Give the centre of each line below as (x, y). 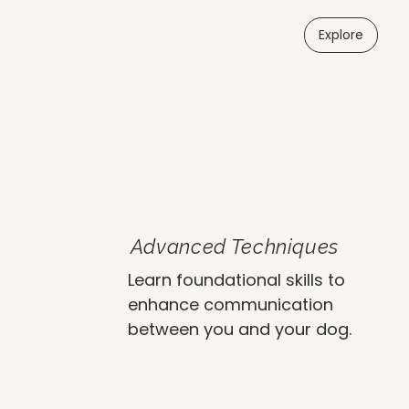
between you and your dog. (240, 329)
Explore (341, 35)
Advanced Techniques (235, 246)
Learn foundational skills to (236, 279)
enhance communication (231, 304)
